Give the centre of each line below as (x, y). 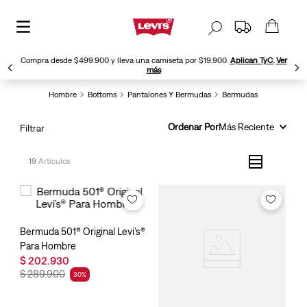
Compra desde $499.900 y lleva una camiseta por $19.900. (125, 60)
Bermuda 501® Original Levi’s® (83, 250)
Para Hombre (48, 265)
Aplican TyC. (252, 60)
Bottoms (102, 94)
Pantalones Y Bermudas (170, 94)
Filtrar (33, 128)
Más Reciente (246, 126)
